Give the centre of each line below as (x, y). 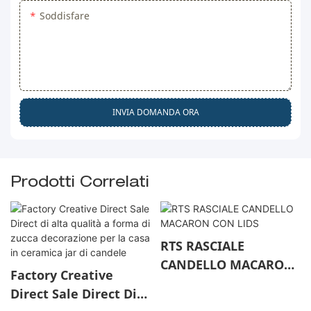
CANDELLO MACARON (227, 264)
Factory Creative (62, 275)
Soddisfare (65, 15)
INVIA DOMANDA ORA (155, 112)
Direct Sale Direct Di (74, 293)
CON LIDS (190, 283)
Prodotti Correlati (80, 183)
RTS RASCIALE (202, 245)
